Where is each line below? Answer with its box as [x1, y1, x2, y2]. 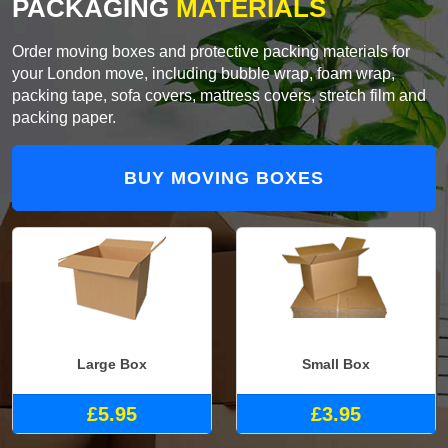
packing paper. [12, 109, 116, 127]
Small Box [302, 355, 370, 372]
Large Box [77, 355, 147, 372]
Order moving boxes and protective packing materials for [12, 43, 410, 61]
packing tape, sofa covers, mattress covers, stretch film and [12, 87, 426, 105]
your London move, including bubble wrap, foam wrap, [12, 65, 395, 83]
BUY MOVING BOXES [124, 168, 324, 189]
